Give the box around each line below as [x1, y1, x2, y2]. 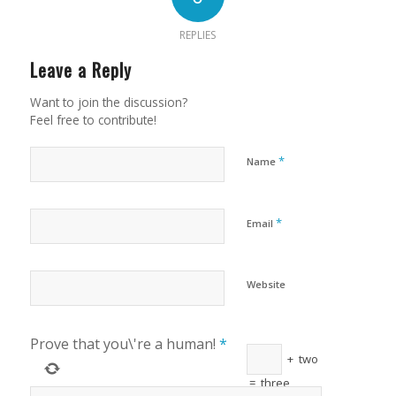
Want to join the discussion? [29, 94, 187, 111]
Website [246, 278, 286, 292]
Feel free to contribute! [29, 111, 156, 129]
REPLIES [179, 27, 217, 43]
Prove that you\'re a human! [29, 334, 216, 354]
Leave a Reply [29, 57, 132, 84]
